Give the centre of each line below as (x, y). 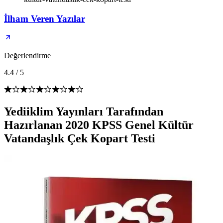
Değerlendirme (27, 56)
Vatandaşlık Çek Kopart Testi (80, 139)
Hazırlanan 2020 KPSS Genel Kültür (99, 125)
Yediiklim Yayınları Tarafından (84, 112)
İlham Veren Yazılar (45, 18)
